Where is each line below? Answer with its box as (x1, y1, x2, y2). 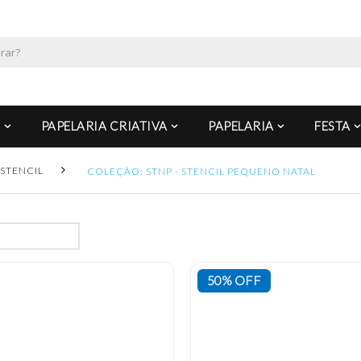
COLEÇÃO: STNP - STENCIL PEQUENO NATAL (87, 164, 316, 177)
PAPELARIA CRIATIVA (40, 118, 168, 134)
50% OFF (206, 272, 261, 288)
